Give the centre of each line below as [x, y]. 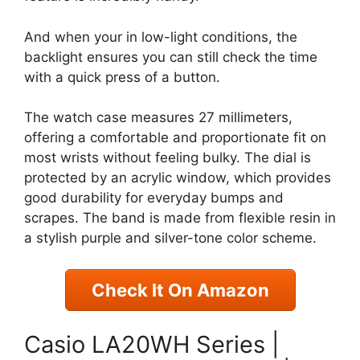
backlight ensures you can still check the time [171, 57]
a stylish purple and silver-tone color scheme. [170, 238]
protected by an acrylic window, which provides [178, 178]
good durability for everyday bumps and [154, 198]
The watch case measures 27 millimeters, [158, 118]
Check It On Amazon [180, 290]
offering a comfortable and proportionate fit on [175, 138]
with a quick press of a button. [122, 77]
